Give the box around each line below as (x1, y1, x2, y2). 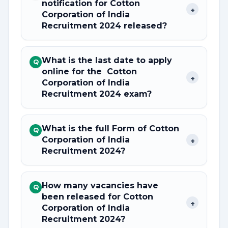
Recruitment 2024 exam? (42, 89, 152, 99)
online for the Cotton (42, 67, 137, 76)
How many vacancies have (42, 181, 158, 190)
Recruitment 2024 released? (42, 21, 167, 31)
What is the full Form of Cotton (42, 124, 179, 133)
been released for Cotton (42, 192, 153, 202)
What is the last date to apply (42, 55, 172, 65)
